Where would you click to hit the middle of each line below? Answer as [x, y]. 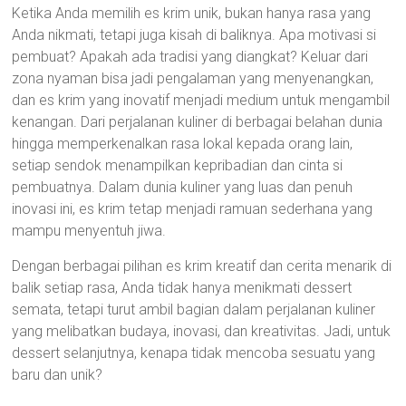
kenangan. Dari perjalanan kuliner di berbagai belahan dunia [198, 122]
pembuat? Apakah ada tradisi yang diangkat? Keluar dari [190, 57]
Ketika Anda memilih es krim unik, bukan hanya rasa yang [192, 13]
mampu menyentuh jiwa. [89, 231]
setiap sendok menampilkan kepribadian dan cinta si [178, 165]
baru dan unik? [58, 375]
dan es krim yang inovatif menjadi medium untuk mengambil [201, 100]
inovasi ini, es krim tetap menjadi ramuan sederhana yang [193, 209]
